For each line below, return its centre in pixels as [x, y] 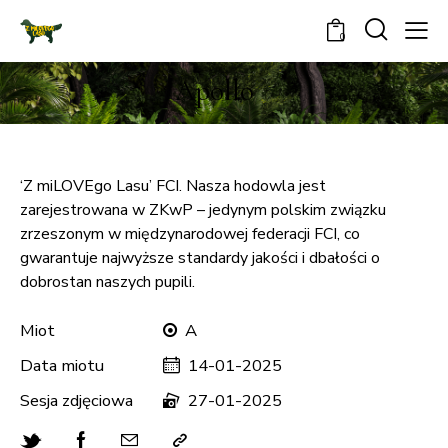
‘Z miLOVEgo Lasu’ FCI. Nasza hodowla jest [173, 185]
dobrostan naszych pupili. [107, 281]
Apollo [214, 90]
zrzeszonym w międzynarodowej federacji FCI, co [190, 233]
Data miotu [62, 365]
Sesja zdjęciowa [76, 400]
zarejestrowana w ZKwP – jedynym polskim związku [203, 209]
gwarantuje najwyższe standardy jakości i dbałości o [200, 257]
